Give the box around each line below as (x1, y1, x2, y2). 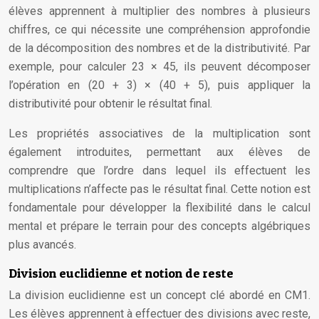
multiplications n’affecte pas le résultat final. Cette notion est (9, 182, 310, 196)
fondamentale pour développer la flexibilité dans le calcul (9, 201, 310, 214)
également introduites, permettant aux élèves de (9, 145, 310, 159)
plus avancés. (9, 238, 76, 251)
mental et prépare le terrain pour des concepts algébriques (9, 219, 310, 233)
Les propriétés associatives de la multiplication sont (9, 127, 310, 140)
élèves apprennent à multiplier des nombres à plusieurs (9, 4, 310, 18)
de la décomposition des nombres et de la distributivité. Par (9, 41, 310, 55)
